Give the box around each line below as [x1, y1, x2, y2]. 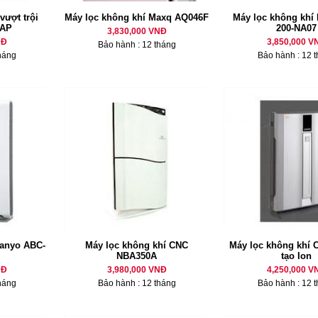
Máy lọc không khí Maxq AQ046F [65, 12, 209, 23]
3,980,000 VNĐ [106, 265, 167, 275]
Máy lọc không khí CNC [85, 240, 188, 251]
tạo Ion [281, 251, 312, 261]
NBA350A [116, 251, 157, 261]
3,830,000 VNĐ [106, 26, 167, 36]
